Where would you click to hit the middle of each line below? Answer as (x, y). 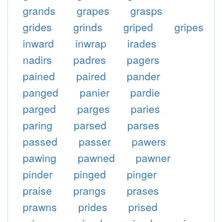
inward (38, 43)
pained (39, 76)
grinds (88, 27)
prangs (89, 190)
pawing (39, 158)
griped (139, 27)
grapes (93, 10)
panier (94, 92)
